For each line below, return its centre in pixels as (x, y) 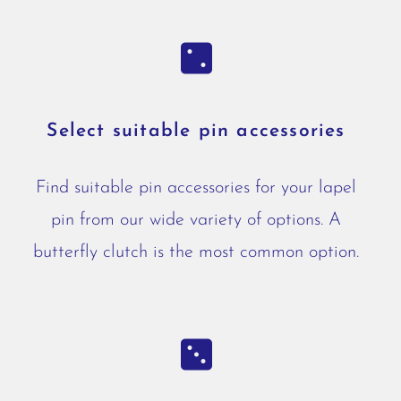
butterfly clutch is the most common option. (196, 252)
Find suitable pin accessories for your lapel (196, 188)
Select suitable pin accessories (196, 131)
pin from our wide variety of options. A (196, 220)
